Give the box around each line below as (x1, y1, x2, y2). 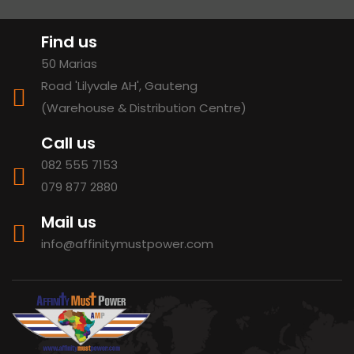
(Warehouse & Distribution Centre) (41, 100, 247, 116)
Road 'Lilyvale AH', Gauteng (41, 77, 198, 94)
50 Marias (41, 55, 97, 72)
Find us (41, 31, 97, 53)
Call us (41, 132, 96, 154)
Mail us (41, 211, 96, 233)
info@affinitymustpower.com (41, 235, 213, 252)
